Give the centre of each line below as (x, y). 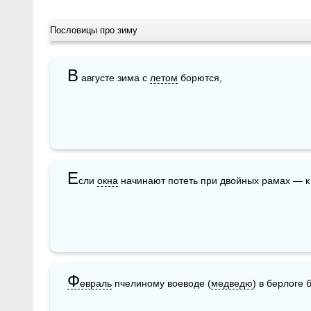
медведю (232, 283)
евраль (96, 283)
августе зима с (114, 77)
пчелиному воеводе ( (161, 283)
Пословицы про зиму (94, 30)
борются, (201, 77)
